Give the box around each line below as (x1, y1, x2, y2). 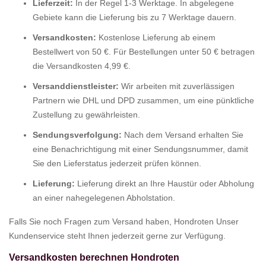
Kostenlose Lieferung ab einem (96, 32, 216, 42)
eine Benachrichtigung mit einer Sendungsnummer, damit (33, 144, 248, 154)
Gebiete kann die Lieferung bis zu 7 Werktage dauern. (33, 12, 236, 22)
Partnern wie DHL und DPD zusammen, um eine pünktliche (33, 95, 254, 105)
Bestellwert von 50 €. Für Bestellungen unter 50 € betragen (33, 46, 255, 56)
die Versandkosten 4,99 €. (33, 61, 131, 71)
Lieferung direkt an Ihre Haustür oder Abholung (75, 178, 254, 188)
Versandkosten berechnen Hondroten (9, 252, 179, 262)
